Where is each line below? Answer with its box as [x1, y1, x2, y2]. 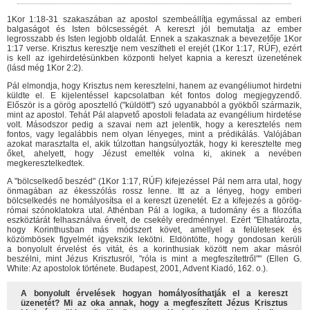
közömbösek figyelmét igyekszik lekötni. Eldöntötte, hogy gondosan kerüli [7, 234, 302, 244]
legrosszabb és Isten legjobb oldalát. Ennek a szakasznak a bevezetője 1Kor [7, 33, 302, 44]
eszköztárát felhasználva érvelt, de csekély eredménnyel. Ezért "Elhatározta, [7, 215, 302, 225]
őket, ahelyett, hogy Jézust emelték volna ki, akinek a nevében [7, 148, 302, 158]
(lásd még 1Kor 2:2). [7, 62, 83, 73]
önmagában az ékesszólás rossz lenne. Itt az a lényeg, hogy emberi [7, 185, 302, 196]
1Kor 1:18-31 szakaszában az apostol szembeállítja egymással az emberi [7, 14, 302, 24]
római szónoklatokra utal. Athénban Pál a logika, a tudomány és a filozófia [7, 205, 302, 215]
